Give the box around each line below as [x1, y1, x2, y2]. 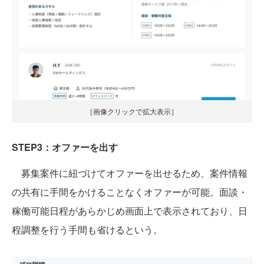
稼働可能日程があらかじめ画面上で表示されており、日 [12, 203, 247, 217]
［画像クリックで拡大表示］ [86, 105, 178, 116]
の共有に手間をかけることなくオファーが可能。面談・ [12, 184, 247, 199]
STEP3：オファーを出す [12, 140, 118, 154]
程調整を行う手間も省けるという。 [12, 222, 163, 236]
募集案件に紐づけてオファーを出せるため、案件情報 [12, 166, 247, 180]
